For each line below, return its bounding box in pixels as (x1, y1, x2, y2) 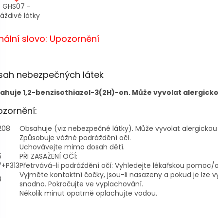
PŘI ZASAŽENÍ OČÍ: (19, 151, 77, 162)
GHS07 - (2, 1, 31, 12)
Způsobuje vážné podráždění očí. (19, 133, 131, 143)
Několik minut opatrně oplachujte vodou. (19, 188, 157, 199)
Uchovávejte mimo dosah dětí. (19, 142, 125, 152)
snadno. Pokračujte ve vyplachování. (19, 179, 143, 189)
